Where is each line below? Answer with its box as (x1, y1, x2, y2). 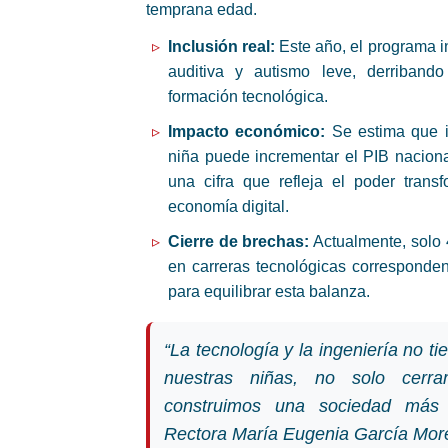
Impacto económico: (168, 122, 326, 140)
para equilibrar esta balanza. (168, 282, 370, 300)
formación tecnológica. (168, 87, 328, 105)
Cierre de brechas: (168, 232, 310, 250)
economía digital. (168, 197, 289, 215)
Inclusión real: (168, 37, 276, 55)
